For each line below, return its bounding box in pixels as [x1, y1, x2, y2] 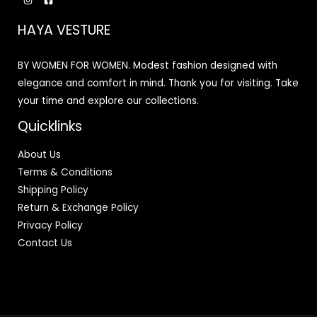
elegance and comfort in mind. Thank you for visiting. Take [18, 76, 299, 90]
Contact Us [18, 236, 72, 250]
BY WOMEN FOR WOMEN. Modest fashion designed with [18, 58, 277, 72]
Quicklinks [18, 116, 82, 136]
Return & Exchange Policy [18, 200, 139, 214]
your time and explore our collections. [18, 93, 199, 108]
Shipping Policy [18, 183, 88, 197]
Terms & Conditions [18, 165, 113, 179]
